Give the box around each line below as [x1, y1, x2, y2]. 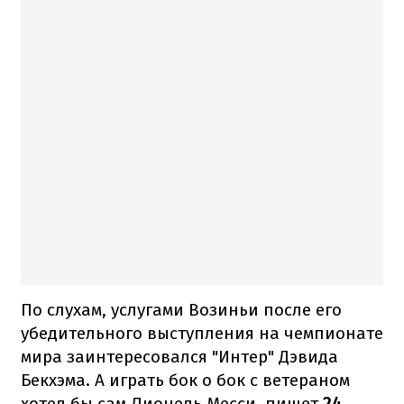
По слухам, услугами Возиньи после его [21, 298, 342, 320]
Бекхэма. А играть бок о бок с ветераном [21, 369, 350, 390]
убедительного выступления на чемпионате [21, 322, 383, 344]
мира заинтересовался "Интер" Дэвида [21, 345, 338, 367]
